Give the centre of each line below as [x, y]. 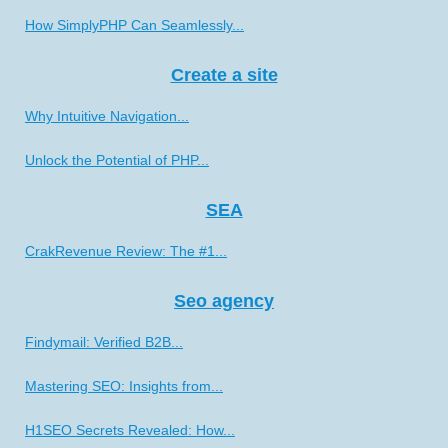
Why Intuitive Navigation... [107, 115]
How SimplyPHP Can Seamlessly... [134, 24]
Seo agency [224, 300]
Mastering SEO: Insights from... [124, 385]
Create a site [224, 74]
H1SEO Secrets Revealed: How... [130, 429]
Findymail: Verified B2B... [104, 341]
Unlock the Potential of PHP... [117, 159]
